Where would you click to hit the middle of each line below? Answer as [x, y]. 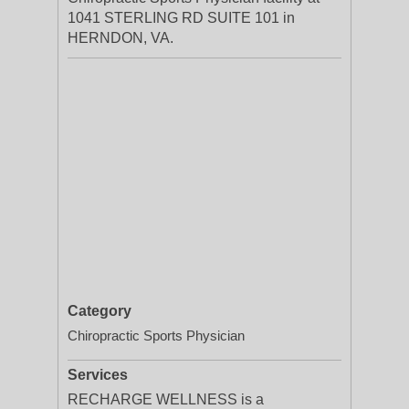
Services [98, 375]
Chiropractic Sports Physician [156, 336]
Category [100, 311]
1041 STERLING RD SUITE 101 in [181, 18]
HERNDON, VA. [121, 38]
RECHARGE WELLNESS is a [166, 399]
